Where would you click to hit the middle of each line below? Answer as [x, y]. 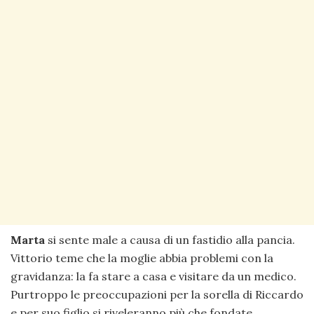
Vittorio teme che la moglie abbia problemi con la [142, 258]
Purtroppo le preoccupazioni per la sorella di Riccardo [157, 294]
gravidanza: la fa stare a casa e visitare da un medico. [153, 276]
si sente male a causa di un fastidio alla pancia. [170, 239]
